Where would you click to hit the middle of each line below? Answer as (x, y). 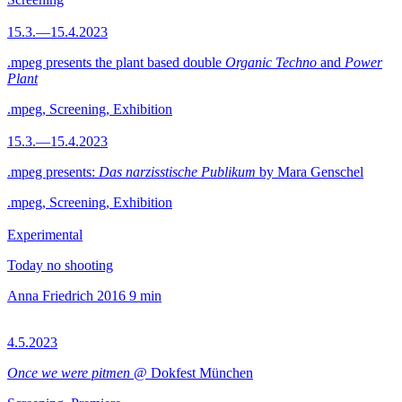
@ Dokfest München (192, 373)
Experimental (45, 235)
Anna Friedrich (50, 296)
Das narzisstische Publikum (177, 172)
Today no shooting (60, 265)
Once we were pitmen (69, 373)
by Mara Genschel (310, 172)
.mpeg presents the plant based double (116, 62)
